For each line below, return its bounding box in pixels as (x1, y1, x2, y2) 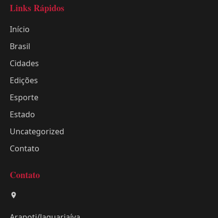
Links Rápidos (10, 1, 64, 14)
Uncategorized (10, 126, 64, 137)
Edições (10, 74, 38, 86)
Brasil (10, 40, 30, 52)
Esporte (10, 91, 38, 103)
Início (10, 23, 30, 35)
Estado (10, 109, 35, 120)
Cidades (10, 57, 39, 69)
